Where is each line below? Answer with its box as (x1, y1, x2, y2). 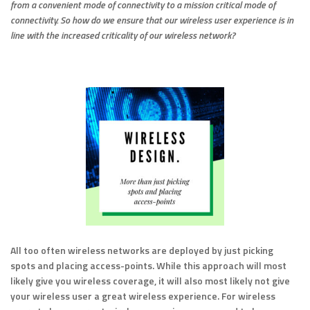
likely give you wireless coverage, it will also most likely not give (10, 273, 290, 289)
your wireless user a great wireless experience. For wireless (10, 289, 275, 304)
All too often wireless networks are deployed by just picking (10, 243, 273, 258)
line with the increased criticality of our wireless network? (10, 28, 235, 43)
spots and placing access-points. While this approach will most (10, 258, 286, 273)
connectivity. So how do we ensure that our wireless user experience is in (10, 12, 293, 28)
